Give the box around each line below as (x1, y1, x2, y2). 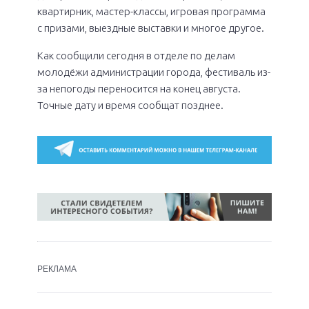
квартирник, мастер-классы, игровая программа (37, 5, 266, 17)
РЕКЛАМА (37, 264, 77, 275)
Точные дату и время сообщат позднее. (37, 99, 223, 112)
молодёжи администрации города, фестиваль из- (37, 66, 270, 79)
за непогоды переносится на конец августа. (37, 83, 241, 95)
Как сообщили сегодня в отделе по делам (37, 50, 235, 62)
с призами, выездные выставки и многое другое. (37, 21, 264, 34)
